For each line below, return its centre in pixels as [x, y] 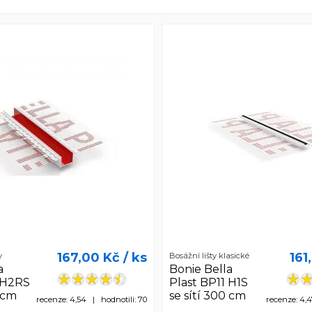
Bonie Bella [201, 269]
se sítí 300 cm [208, 295]
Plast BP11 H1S [209, 282]
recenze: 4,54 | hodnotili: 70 [92, 300]
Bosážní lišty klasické [210, 256]
